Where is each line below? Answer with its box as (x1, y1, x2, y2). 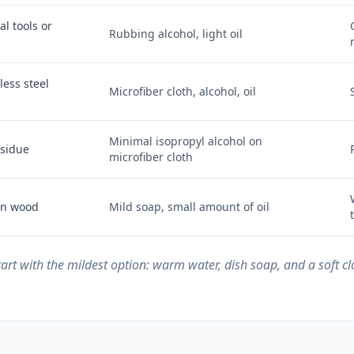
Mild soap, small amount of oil (109, 198, 270, 214)
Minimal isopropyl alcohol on (109, 133, 263, 149)
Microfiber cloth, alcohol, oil (109, 83, 257, 99)
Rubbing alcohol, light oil (109, 25, 243, 41)
